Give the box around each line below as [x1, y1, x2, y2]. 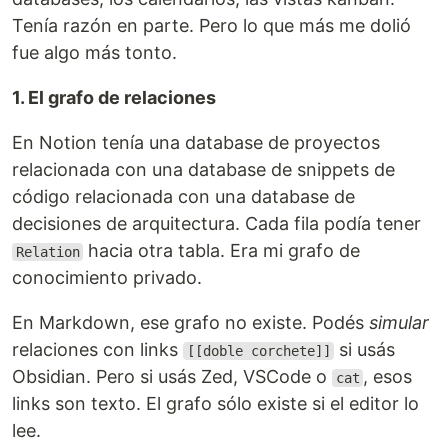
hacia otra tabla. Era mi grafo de [83, 240, 361, 261]
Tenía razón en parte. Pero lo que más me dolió [12, 15, 411, 36]
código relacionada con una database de [12, 186, 355, 207]
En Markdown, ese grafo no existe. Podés [12, 312, 369, 333]
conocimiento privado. [12, 267, 202, 288]
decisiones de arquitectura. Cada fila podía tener [12, 213, 421, 234]
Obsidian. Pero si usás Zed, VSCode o [12, 366, 332, 387]
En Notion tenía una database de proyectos [12, 132, 380, 153]
